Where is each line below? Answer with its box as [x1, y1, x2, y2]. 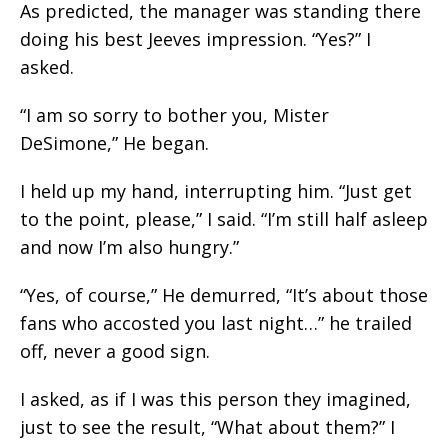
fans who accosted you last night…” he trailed [20, 311, 412, 335]
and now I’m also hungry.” [20, 235, 239, 259]
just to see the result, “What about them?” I [20, 415, 395, 439]
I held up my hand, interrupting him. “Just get [20, 179, 412, 203]
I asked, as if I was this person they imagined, [20, 387, 411, 411]
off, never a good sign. [20, 339, 210, 363]
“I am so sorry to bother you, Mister [20, 103, 329, 127]
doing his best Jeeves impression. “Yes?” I [20, 27, 371, 51]
